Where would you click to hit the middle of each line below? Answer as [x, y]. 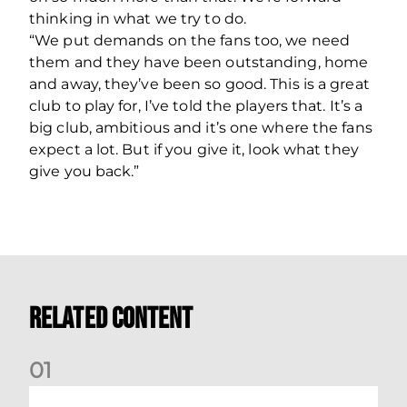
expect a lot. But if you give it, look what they [194, 149]
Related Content [111, 319]
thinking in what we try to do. [138, 18]
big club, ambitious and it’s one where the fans [201, 127]
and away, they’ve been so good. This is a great [199, 84]
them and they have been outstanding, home [199, 62]
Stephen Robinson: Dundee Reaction [144, 393]
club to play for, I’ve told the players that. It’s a [196, 105]
